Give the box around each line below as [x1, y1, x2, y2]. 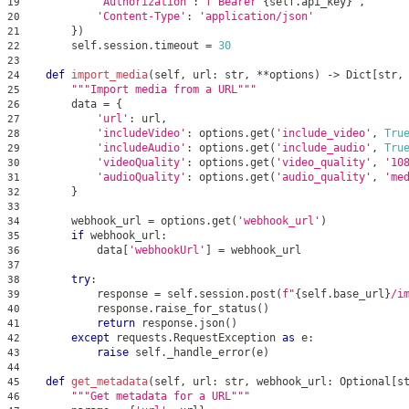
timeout [154, 39, 205, 53]
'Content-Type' [97, 10, 186, 24]
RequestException [173, 331, 282, 345]
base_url [333, 288, 384, 301]
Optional [333, 375, 391, 389]
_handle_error [167, 346, 250, 360]
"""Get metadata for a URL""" [71, 390, 250, 404]
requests [110, 331, 167, 345]
